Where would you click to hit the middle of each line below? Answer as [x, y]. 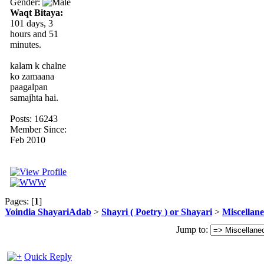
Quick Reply [48, 257]
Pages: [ [19, 201]
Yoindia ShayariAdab [48, 212]
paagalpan [29, 87]
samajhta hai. [34, 97]
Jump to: [192, 230]
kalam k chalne [38, 65]
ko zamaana [32, 76]
